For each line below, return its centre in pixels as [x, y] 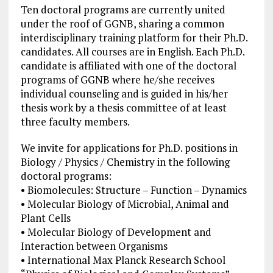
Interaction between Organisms [94, 246]
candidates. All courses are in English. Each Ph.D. [132, 52]
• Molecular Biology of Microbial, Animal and [125, 204]
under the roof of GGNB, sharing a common [122, 24]
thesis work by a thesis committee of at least [123, 108]
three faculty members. [75, 122]
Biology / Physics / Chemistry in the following [125, 162]
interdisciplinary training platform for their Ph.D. [134, 38]
